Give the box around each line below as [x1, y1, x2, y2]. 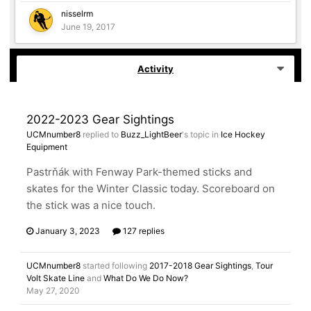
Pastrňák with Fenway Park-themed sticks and [26, 165, 252, 178]
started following [81, 260, 149, 271]
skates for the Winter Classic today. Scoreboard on [26, 182, 275, 195]
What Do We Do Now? [103, 273, 188, 283]
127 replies [121, 226, 165, 236]
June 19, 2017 [61, 22, 115, 32]
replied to [81, 129, 121, 140]
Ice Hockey [221, 129, 265, 140]
